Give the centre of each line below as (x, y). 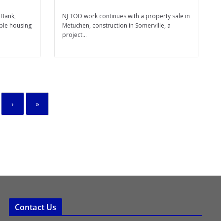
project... (74, 35)
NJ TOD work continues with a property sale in (126, 16)
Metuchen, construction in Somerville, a (116, 25)
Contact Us (36, 207)
